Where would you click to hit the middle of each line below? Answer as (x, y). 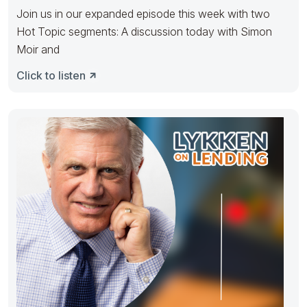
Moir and (38, 49)
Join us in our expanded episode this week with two (143, 13)
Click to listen (51, 75)
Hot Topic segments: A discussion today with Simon (69, 31)
